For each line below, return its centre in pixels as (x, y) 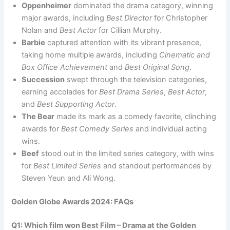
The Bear (38, 116)
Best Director (129, 18)
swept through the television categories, (136, 79)
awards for (42, 129)
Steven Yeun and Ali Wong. (69, 178)
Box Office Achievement (65, 67)
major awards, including (64, 18)
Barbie (34, 42)
